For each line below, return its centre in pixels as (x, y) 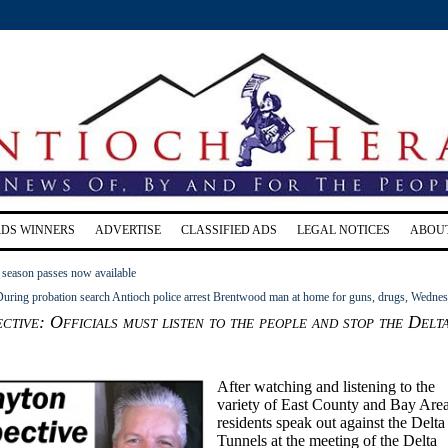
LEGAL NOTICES (343, 229)
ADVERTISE (128, 229)
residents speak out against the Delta (331, 422)
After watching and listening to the (326, 386)
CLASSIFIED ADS (229, 229)
